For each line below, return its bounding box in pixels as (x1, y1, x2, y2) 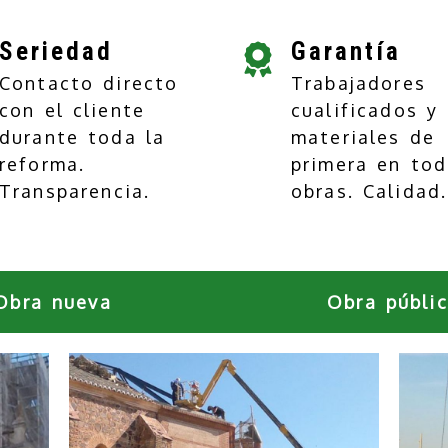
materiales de (291, 125, 435, 148)
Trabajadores (291, 71, 426, 94)
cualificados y (291, 98, 439, 121)
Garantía (291, 36, 401, 66)
